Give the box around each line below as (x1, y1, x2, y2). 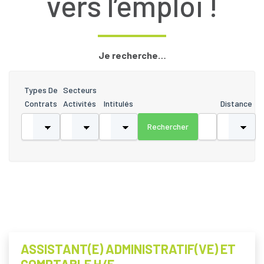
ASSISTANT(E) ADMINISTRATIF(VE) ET (21, 241, 236, 256)
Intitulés (104, 98, 133, 108)
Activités (63, 98, 96, 108)
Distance (220, 98, 252, 108)
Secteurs (62, 85, 97, 95)
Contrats (24, 98, 57, 108)
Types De (24, 85, 58, 95)
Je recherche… (98, 49, 166, 61)
